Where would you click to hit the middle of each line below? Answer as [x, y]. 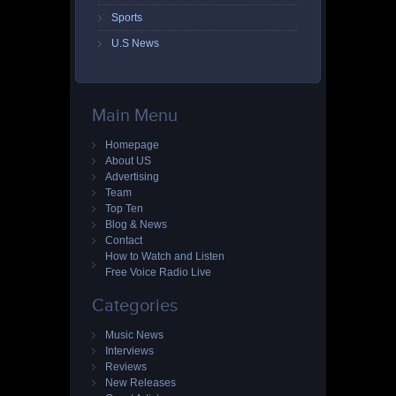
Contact [124, 241]
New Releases [141, 383]
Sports [126, 18]
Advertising [132, 177]
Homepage [132, 145]
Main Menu [135, 115]
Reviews [126, 367]
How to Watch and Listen [165, 257]
